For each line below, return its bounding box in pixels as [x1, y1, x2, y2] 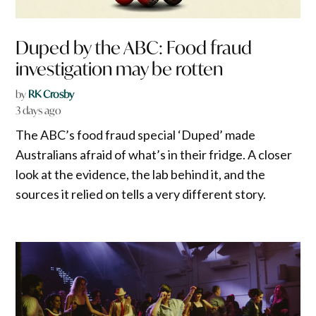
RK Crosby [28, 87, 75, 101]
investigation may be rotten [16, 56, 224, 80]
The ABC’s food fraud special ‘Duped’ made [16, 126, 256, 142]
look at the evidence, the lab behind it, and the [16, 166, 266, 182]
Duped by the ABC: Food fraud [16, 35, 253, 59]
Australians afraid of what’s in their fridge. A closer [16, 146, 293, 162]
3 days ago [16, 103, 62, 117]
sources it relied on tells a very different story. [16, 186, 267, 202]
